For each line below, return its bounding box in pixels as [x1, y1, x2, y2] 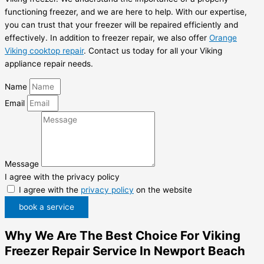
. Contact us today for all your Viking [84, 46, 222, 56]
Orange [209, 33, 237, 43]
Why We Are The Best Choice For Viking [5, 227, 240, 243]
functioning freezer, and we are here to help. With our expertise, [5, 7, 247, 17]
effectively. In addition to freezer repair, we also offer [5, 33, 209, 43]
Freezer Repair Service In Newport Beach [5, 243, 245, 258]
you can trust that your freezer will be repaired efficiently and [5, 20, 238, 30]
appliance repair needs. [5, 59, 93, 69]
